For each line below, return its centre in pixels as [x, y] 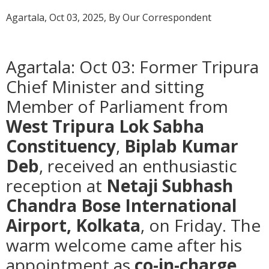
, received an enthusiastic [138, 166]
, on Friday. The [201, 225]
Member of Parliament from [117, 107]
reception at [56, 186]
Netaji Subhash [170, 186]
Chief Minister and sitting [105, 87]
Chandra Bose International [121, 206]
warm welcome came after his [124, 245]
